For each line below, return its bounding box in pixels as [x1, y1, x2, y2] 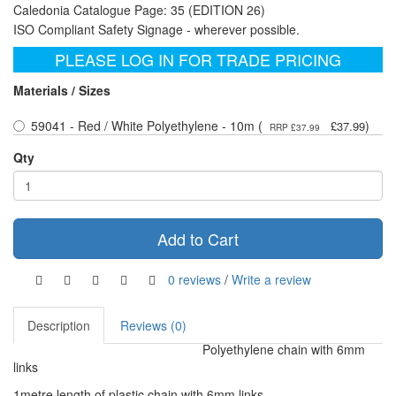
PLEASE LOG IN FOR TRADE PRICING [55, 48, 341, 72]
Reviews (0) [120, 316, 187, 335]
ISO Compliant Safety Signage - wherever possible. [13, 20, 300, 39]
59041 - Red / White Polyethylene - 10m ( [31, 117, 263, 135]
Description [27, 316, 90, 335]
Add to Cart [157, 227, 239, 251]
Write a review [232, 270, 311, 288]
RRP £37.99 [267, 121, 323, 134]
